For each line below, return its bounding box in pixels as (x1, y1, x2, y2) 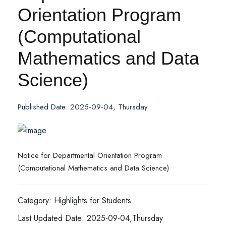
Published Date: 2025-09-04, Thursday (18, 101, 148, 113)
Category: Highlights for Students (18, 195, 131, 207)
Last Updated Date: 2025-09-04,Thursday (18, 212, 163, 224)
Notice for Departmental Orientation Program (18, 150, 162, 161)
